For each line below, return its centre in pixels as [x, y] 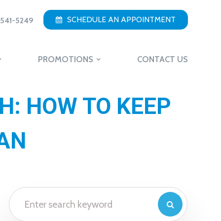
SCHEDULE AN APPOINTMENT [121, 19]
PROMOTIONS [65, 59]
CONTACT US [162, 59]
